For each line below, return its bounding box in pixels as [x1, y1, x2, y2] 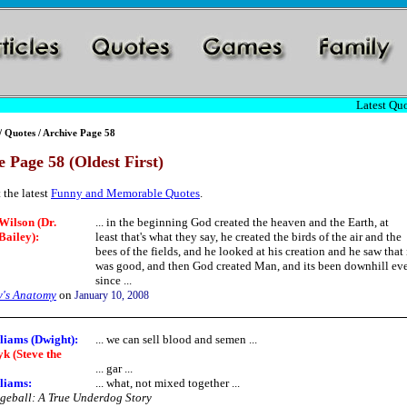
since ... [95, 273, 132, 287]
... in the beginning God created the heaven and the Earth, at [95, 215, 389, 229]
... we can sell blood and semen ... [95, 333, 257, 346]
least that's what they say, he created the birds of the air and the [95, 230, 402, 243]
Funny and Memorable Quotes [51, 186, 200, 200]
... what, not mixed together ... [95, 376, 240, 390]
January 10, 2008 [74, 289, 149, 302]
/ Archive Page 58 [35, 127, 115, 138]
